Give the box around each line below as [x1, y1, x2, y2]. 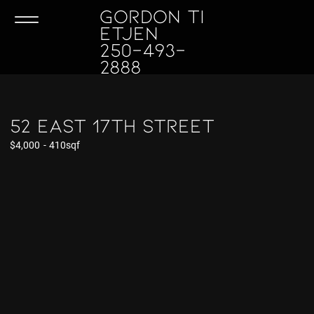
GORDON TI [100, 4, 205, 28]
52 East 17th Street [10, 113, 214, 137]
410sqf [49, 139, 80, 151]
